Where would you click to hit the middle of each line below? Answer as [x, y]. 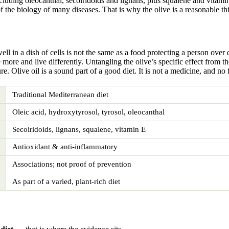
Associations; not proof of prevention [72, 164]
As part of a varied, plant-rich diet [66, 182]
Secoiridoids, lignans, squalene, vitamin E [79, 130]
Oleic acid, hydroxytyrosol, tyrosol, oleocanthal [88, 112]
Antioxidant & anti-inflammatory [65, 147]
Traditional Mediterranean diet [60, 95]
